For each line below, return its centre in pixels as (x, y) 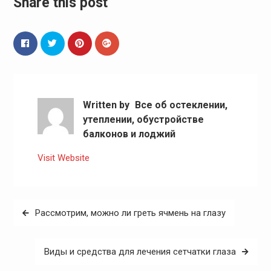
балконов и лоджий (129, 134)
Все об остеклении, (181, 105)
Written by (107, 105)
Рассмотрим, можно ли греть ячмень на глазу (130, 213)
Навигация (43, 208)
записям (37, 245)
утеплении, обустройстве (143, 119)
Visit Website (63, 158)
